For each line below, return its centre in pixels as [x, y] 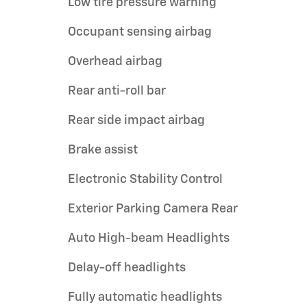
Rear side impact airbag [136, 120]
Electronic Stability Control [145, 179]
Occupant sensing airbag [140, 32]
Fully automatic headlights [145, 297]
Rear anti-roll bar [117, 91]
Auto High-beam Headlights [149, 238]
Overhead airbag [115, 61]
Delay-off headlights [127, 268]
